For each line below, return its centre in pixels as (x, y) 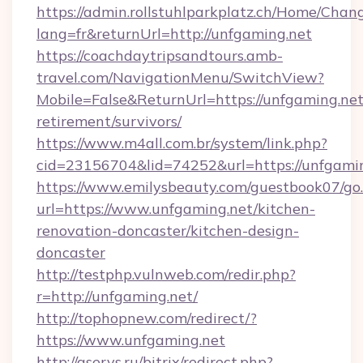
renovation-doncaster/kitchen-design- (168, 231)
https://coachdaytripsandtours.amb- (160, 56)
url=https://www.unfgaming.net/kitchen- (176, 209)
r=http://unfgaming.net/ (117, 296)
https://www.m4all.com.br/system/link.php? (182, 143)
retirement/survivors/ (109, 121)
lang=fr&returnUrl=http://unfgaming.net (174, 34)
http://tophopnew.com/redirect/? (147, 318)
